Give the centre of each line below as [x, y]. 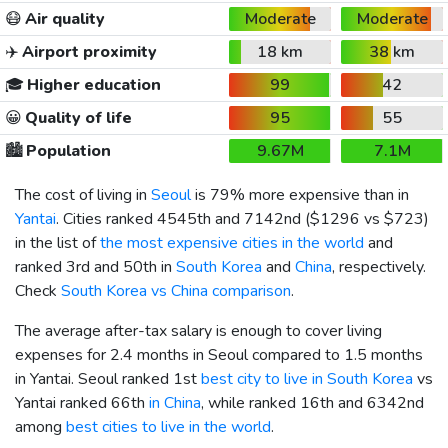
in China [175, 402]
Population [66, 150]
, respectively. [379, 266]
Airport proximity [87, 51]
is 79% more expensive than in [300, 194]
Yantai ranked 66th [82, 402]
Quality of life [76, 117]
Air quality [63, 18]
